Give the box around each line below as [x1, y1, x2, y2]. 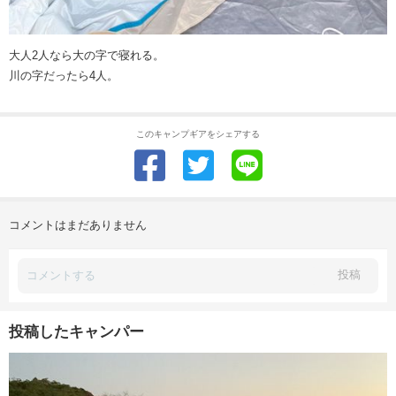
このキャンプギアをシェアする [136, 128, 260, 139]
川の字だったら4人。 [9, 68, 118, 82]
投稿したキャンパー [9, 323, 144, 340]
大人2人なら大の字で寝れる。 [9, 48, 164, 62]
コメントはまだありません [9, 217, 147, 232]
